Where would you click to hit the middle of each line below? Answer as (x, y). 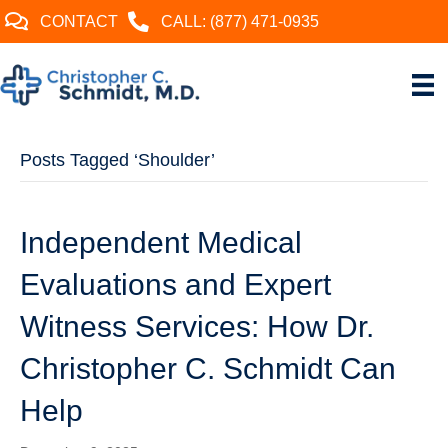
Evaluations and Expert (175, 284)
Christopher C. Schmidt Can (208, 368)
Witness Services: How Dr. (197, 326)
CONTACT (79, 22)
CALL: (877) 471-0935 (240, 22)
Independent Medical (161, 242)
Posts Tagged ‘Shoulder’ (117, 159)
